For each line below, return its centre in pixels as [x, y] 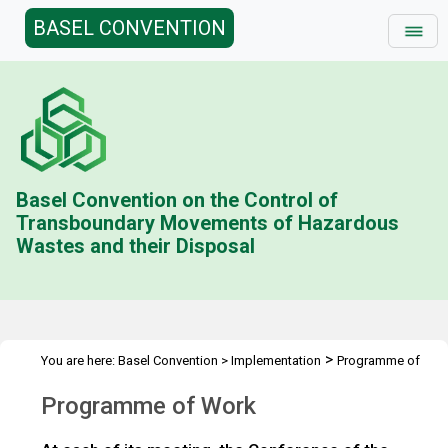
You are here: [79, 360]
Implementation [276, 360]
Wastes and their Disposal [136, 246]
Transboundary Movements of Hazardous [208, 223]
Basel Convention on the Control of [177, 200]
